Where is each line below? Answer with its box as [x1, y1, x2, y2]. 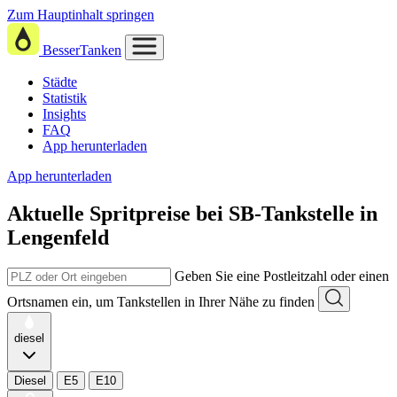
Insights [43, 106, 86, 121]
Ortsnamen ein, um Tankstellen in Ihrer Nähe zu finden [7, 293, 315, 309]
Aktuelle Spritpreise [7, 201, 191, 225]
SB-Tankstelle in [229, 201, 378, 225]
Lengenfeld [7, 225, 109, 249]
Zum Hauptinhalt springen [7, 7, 154, 22]
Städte [43, 74, 77, 90]
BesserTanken [43, 43, 121, 58]
